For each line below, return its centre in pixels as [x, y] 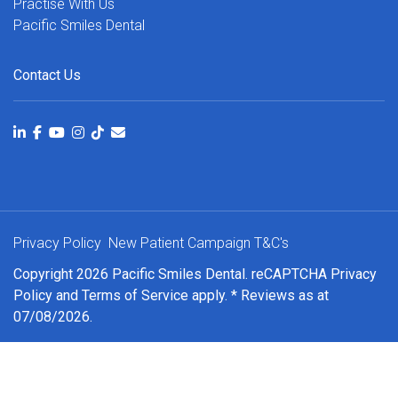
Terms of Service [135, 296]
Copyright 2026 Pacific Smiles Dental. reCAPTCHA [172, 275]
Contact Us [47, 75]
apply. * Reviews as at [259, 296]
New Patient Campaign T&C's [199, 243]
